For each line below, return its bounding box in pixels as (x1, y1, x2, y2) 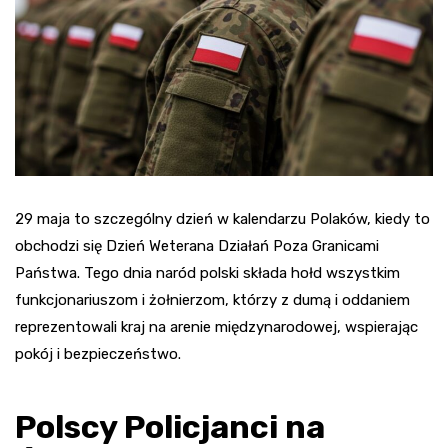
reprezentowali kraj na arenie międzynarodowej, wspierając (15, 317, 418, 336)
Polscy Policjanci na (15, 407, 325, 446)
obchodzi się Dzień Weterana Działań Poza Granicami (15, 236, 379, 255)
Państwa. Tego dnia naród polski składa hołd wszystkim (15, 263, 400, 282)
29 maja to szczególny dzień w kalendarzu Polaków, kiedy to (15, 209, 430, 228)
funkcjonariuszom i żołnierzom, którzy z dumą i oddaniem (15, 290, 410, 309)
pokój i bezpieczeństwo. (15, 344, 181, 363)
